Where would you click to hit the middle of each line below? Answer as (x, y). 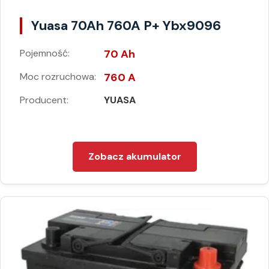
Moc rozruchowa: (58, 77)
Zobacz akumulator (134, 157)
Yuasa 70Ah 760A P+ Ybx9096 (126, 26)
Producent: (44, 100)
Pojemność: (45, 53)
